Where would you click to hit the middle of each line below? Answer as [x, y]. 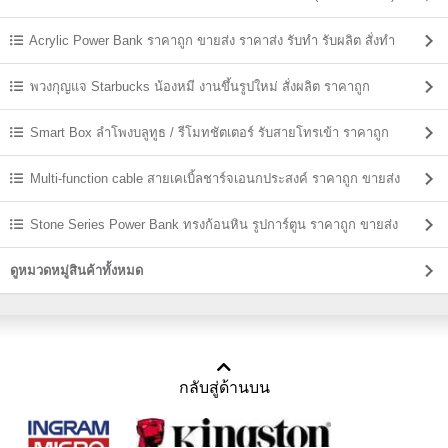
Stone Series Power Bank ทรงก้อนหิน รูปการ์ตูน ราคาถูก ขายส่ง [214, 224]
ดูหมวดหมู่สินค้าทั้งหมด [76, 270]
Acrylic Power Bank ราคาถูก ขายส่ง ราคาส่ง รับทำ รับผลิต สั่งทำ [212, 40]
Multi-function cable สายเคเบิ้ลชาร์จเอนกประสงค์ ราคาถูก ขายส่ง [215, 178]
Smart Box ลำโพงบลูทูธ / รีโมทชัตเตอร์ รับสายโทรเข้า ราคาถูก [209, 132]
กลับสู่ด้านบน [224, 387]
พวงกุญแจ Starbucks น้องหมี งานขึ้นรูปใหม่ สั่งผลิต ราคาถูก [200, 86]
